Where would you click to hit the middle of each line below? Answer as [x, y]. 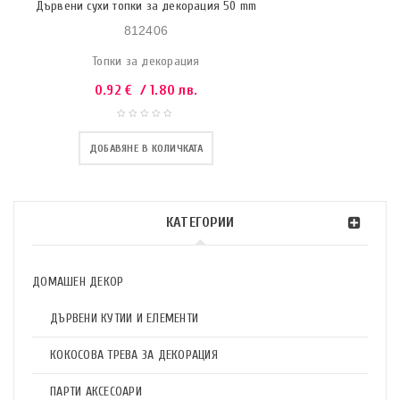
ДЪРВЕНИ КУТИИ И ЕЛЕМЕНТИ [124, 318]
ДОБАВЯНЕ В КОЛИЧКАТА [146, 148]
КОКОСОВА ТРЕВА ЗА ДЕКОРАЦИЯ [134, 355]
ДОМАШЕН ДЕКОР [78, 282]
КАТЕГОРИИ [200, 222]
